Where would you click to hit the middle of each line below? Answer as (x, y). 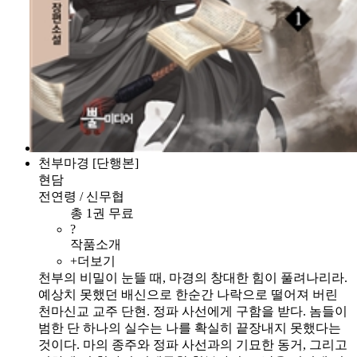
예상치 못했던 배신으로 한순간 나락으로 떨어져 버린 (188, 294)
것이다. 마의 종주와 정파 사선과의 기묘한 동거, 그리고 (193, 344)
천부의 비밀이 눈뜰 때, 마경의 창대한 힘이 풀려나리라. (193, 277)
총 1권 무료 (105, 213)
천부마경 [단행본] (88, 163)
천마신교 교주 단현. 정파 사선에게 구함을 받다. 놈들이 (193, 311)
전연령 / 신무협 (81, 196)
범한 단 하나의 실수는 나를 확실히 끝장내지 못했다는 (190, 328)
